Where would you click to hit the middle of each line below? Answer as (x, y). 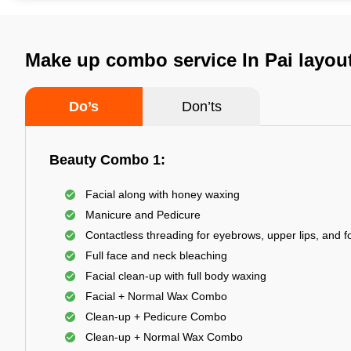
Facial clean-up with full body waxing (176, 276)
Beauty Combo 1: (107, 160)
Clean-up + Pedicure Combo (156, 317)
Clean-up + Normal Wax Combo (164, 337)
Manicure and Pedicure (143, 215)
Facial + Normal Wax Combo (156, 296)
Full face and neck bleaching (156, 255)
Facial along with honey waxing (163, 194)
